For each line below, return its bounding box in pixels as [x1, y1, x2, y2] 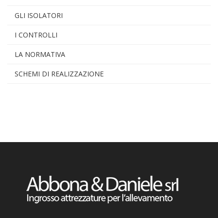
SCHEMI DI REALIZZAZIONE [15, 69, 104, 78]
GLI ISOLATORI [15, 11, 63, 20]
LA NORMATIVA [15, 50, 65, 59]
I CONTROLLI [15, 30, 57, 39]
